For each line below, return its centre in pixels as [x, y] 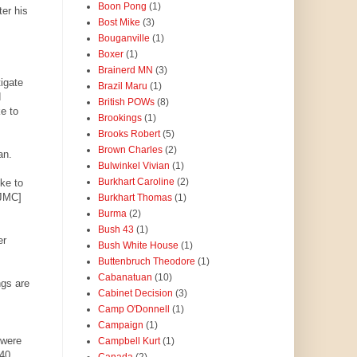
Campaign [120, 326]
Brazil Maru [122, 86]
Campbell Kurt [129, 341]
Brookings [120, 118]
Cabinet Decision [135, 294]
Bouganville [124, 39]
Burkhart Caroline [136, 182]
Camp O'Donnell [133, 310]
